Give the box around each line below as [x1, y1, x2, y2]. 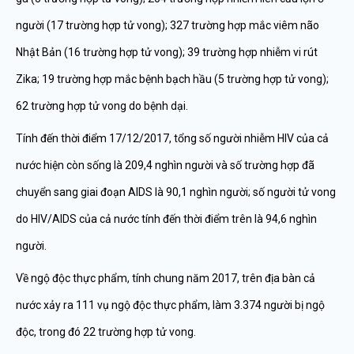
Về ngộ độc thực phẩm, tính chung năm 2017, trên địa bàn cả [16, 272, 315, 284]
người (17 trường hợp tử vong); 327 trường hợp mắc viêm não [16, 19, 319, 32]
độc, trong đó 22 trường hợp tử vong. [16, 326, 196, 338]
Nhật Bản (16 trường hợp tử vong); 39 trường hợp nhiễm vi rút [16, 46, 318, 58]
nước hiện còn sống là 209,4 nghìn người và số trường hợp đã [16, 159, 314, 171]
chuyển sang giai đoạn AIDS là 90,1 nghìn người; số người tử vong [16, 186, 336, 198]
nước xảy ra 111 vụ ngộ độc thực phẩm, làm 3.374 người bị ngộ [16, 299, 325, 311]
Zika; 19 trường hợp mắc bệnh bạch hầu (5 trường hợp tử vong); [16, 73, 329, 85]
